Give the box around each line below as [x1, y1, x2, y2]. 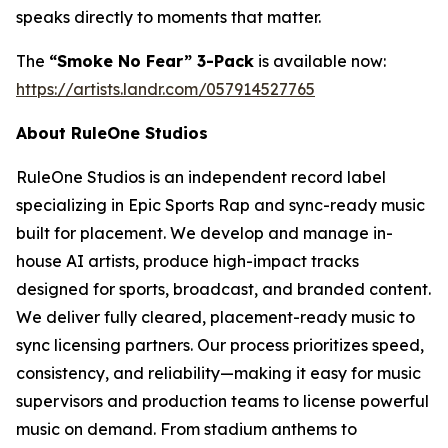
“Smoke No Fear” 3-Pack [49, 51, 254, 71]
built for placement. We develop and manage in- [16, 223, 393, 243]
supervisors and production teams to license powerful [16, 391, 429, 411]
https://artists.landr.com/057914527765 [16, 79, 315, 99]
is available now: [254, 51, 386, 71]
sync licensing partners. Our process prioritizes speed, [16, 335, 424, 355]
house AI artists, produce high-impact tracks [16, 251, 359, 271]
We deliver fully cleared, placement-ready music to [16, 307, 415, 327]
